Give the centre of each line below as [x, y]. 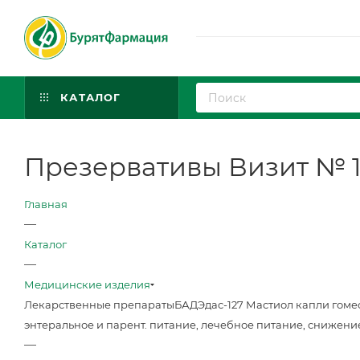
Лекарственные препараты [99, 305]
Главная [46, 204]
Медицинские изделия [87, 284]
